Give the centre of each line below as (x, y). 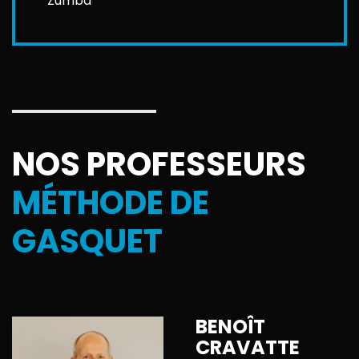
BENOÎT (230, 327)
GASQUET (87, 242)
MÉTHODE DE (111, 203)
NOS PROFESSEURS (159, 165)
